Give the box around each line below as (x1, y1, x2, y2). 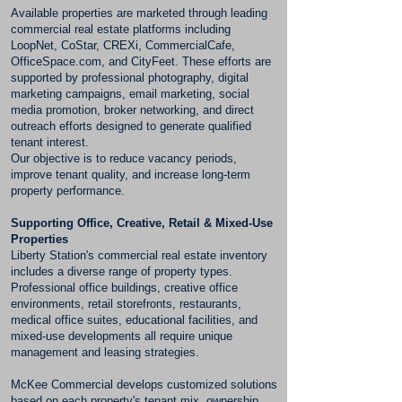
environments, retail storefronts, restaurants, (11, 297, 241, 310)
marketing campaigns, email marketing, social (11, 87, 249, 100)
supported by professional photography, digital (11, 71, 249, 84)
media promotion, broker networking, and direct (11, 103, 254, 117)
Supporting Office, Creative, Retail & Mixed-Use (11, 216, 273, 230)
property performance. (11, 184, 125, 197)
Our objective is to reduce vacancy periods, (11, 152, 237, 165)
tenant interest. (11, 135, 89, 149)
